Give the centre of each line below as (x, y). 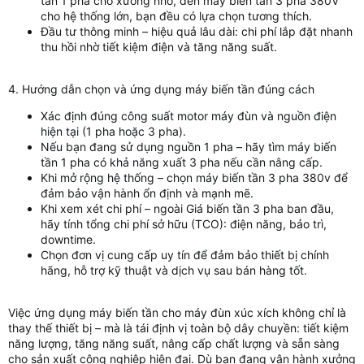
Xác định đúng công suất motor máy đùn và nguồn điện (188, 116)
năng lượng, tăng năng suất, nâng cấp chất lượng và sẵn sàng (174, 343)
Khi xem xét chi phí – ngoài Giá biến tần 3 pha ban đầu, (187, 208)
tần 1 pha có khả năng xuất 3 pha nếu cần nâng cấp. (182, 162)
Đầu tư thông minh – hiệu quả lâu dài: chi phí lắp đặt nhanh (197, 31)
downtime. (68, 239)
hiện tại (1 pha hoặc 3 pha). (113, 131)
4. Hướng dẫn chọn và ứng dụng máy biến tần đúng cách (161, 89)
